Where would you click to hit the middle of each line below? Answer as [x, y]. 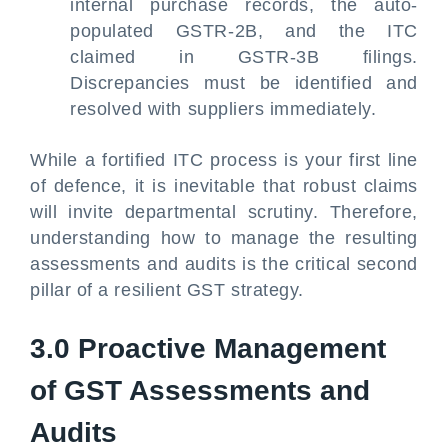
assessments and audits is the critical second [224, 264]
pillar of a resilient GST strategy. [167, 290]
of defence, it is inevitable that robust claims [224, 186]
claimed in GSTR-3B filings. [244, 57]
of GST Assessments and [200, 390]
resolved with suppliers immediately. [223, 109]
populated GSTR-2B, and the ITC [244, 31]
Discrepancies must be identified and [244, 83]
